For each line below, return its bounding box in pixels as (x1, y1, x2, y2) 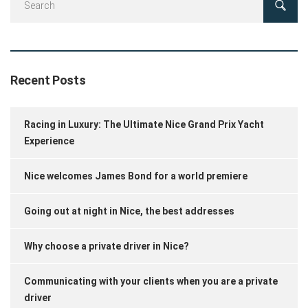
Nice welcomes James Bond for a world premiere (24, 170, 247, 181)
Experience (24, 135, 74, 146)
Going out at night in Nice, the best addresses (24, 205, 234, 217)
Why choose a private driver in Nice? (24, 240, 189, 252)
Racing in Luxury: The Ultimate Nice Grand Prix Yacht (24, 118, 264, 130)
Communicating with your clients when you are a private (24, 275, 278, 287)
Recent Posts (10, 72, 86, 87)
